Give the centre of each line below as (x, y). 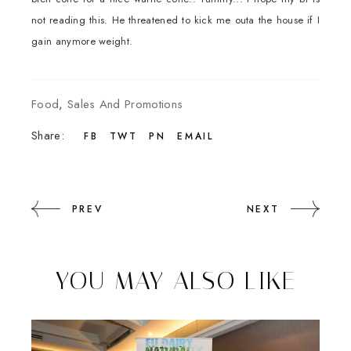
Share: (48, 136)
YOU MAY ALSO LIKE (175, 280)
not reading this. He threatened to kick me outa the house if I (175, 20)
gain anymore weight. (82, 41)
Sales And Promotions (125, 104)
